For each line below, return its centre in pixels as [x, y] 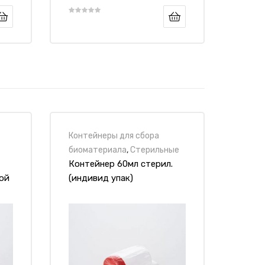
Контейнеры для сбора [114, 135]
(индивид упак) [101, 178]
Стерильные [154, 149]
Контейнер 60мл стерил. [120, 164]
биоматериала [97, 149]
